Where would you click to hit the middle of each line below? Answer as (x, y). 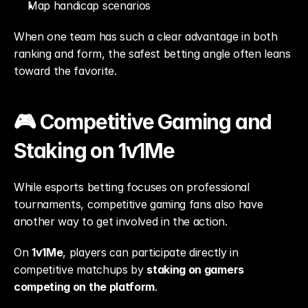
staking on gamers (195, 269)
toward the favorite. (65, 71)
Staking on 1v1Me (94, 151)
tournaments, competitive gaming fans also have (139, 204)
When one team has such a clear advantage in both (146, 36)
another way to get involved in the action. (121, 221)
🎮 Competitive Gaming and (143, 122)
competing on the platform (84, 287)
